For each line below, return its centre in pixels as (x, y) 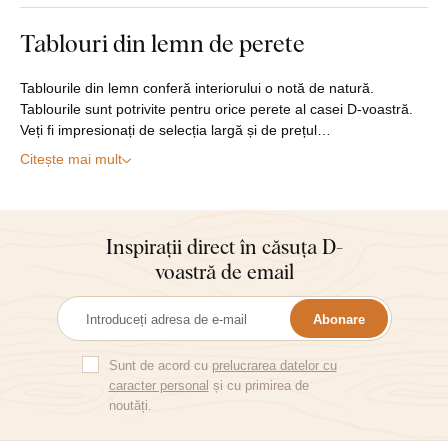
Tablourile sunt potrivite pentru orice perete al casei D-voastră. (216, 109)
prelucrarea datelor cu (274, 366)
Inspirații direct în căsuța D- (224, 246)
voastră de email (224, 271)
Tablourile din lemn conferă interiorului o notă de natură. (197, 88)
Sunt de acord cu (160, 366)
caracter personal (158, 386)
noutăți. (130, 406)
